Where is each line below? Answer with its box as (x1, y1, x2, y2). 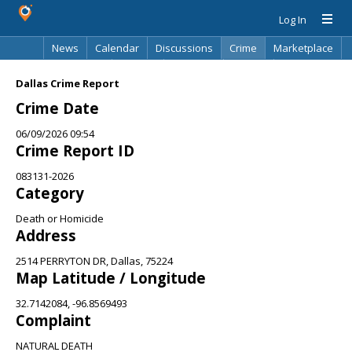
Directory (172, 63, 215, 77)
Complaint (16, 310, 91, 330)
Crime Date (16, 98, 99, 118)
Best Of (120, 63, 156, 77)
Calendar (95, 41, 139, 55)
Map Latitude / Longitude (16, 268, 206, 288)
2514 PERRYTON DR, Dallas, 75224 (16, 254, 173, 268)
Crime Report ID (16, 141, 134, 160)
